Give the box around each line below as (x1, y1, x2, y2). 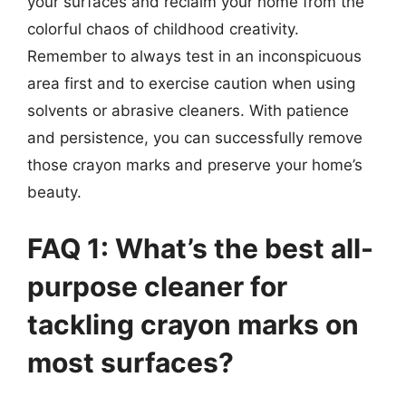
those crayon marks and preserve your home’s (27, 156, 362, 174)
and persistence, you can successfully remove (27, 129, 362, 147)
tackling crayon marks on (27, 307, 359, 341)
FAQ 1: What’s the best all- (27, 231, 373, 265)
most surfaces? (27, 345, 234, 379)
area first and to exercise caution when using (27, 74, 355, 92)
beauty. (27, 183, 82, 201)
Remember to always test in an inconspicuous (27, 47, 362, 65)
